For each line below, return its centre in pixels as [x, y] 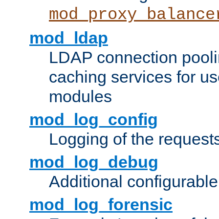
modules [80, 97]
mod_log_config [94, 120]
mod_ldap [69, 38]
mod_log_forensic [101, 205]
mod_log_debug [94, 162]
